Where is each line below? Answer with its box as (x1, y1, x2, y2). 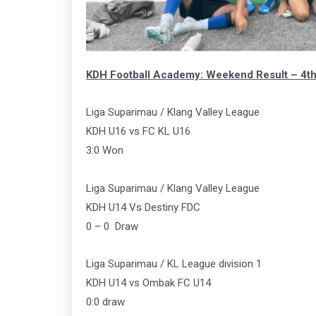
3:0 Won (86, 144, 123, 157)
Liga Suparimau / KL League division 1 (86, 257, 262, 270)
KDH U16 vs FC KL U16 (86, 125, 190, 138)
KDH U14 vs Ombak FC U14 (86, 276, 211, 289)
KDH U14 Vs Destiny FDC (86, 200, 200, 214)
